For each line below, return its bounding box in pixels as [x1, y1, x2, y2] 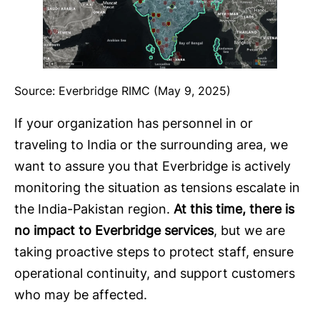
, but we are [214, 223, 285, 239]
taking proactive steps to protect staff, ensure [14, 244, 294, 260]
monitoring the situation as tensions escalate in [14, 180, 300, 196]
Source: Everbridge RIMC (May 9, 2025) [14, 84, 231, 99]
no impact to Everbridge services [14, 223, 214, 239]
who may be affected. [14, 287, 147, 303]
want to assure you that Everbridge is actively [14, 159, 291, 174]
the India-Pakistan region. [14, 201, 174, 217]
